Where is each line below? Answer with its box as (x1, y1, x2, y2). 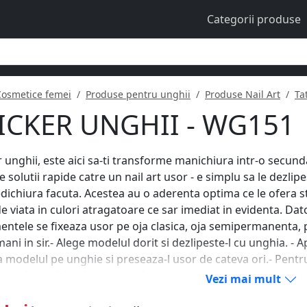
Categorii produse (207, 12, 302, 27)
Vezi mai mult (205, 271, 284, 286)
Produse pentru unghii (86, 87, 191, 101)
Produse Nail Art (205, 87, 280, 101)
